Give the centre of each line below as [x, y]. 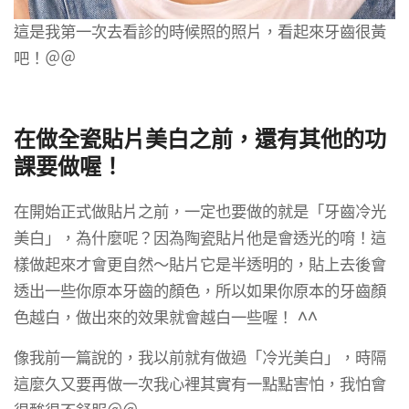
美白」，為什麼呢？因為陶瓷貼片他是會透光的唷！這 [200, 238]
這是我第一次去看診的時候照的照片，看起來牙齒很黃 [200, 31]
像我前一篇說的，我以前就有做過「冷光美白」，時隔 [200, 357]
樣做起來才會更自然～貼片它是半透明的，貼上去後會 [200, 264]
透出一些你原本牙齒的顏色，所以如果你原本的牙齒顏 [200, 291]
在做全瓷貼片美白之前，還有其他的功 [200, 139]
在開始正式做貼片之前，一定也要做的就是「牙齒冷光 [200, 211]
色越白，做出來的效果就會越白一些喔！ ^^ [166, 317]
